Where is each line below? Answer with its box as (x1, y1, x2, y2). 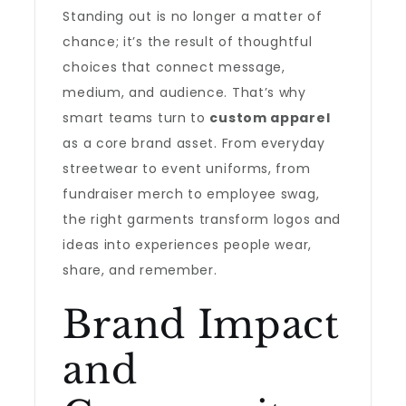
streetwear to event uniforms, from (63, 159, 311, 178)
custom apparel (209, 109, 331, 127)
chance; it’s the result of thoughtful (63, 33, 313, 51)
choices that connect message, (63, 58, 285, 76)
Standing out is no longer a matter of (63, 7, 323, 25)
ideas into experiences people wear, (63, 236, 312, 254)
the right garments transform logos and (63, 210, 342, 228)
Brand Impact (63, 301, 340, 348)
